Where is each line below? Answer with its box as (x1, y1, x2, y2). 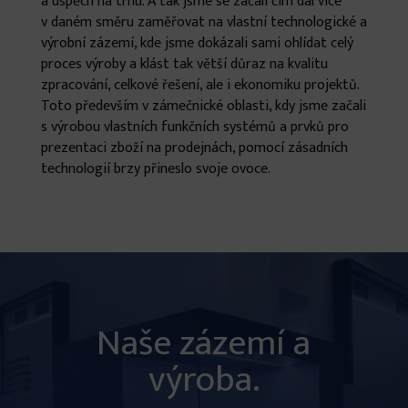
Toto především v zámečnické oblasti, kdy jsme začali (40, 94, 366, 118)
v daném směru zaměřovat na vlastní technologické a (40, 10, 367, 35)
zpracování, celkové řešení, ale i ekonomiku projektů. (40, 73, 359, 97)
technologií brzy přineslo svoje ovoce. (40, 157, 270, 181)
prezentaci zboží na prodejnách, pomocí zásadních (40, 136, 348, 160)
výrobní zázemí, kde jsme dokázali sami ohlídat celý (40, 31, 353, 56)
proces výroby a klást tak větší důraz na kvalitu (40, 52, 328, 76)
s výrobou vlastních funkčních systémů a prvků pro (40, 115, 349, 139)
